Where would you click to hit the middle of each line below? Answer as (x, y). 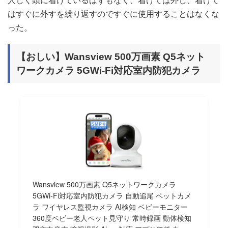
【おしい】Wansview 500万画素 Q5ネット (111, 57)
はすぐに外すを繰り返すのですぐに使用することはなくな (113, 14)
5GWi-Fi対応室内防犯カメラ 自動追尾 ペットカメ (112, 196)
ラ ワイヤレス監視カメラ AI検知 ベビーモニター (110, 207)
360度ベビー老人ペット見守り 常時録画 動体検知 (112, 218)
